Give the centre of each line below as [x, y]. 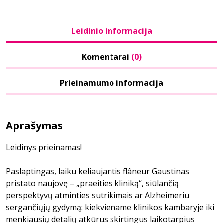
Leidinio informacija [111, 31]
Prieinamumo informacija [111, 83]
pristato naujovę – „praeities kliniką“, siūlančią [92, 183]
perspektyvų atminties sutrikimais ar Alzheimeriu [98, 195]
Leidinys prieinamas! [44, 147]
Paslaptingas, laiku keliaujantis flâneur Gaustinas [98, 171]
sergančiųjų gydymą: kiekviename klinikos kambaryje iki [110, 207]
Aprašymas [34, 126]
